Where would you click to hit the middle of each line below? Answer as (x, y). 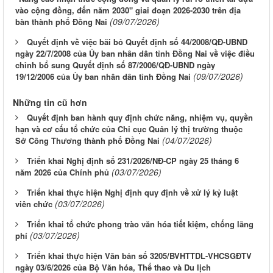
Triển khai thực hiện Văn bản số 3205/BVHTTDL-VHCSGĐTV (139, 256)
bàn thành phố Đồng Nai (61, 22)
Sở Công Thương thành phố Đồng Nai (87, 141)
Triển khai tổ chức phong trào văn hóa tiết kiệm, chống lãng (140, 224)
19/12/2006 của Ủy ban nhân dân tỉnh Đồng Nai (103, 77)
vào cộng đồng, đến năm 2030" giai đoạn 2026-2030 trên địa (128, 10)
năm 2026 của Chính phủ (62, 172)
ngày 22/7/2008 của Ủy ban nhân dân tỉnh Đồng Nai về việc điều (135, 54)
